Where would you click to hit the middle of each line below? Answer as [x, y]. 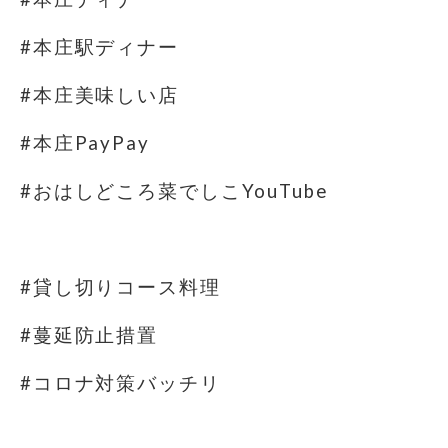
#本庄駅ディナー [99, 47]
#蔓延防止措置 [89, 335]
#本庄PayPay [85, 143]
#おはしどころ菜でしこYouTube [174, 191]
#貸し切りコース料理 [120, 287]
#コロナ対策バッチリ [120, 383]
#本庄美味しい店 [99, 95]
